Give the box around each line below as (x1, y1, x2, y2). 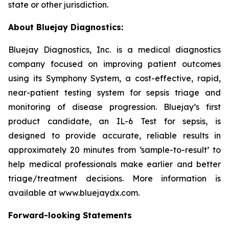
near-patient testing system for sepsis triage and (8, 87, 221, 98)
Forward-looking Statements (8, 210, 132, 220)
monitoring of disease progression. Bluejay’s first (8, 102, 221, 112)
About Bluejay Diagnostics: (8, 22, 123, 32)
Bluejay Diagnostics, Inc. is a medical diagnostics (8, 44, 221, 55)
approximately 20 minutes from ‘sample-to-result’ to (8, 145, 221, 155)
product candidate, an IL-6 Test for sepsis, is (8, 116, 221, 126)
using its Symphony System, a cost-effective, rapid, (8, 73, 221, 83)
